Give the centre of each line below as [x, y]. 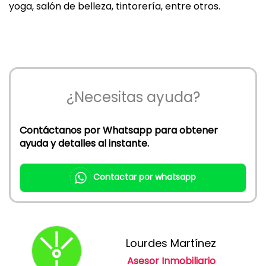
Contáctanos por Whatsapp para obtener [119, 130]
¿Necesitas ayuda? [133, 97]
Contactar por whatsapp [145, 177]
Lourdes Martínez [171, 243]
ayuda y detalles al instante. [84, 143]
